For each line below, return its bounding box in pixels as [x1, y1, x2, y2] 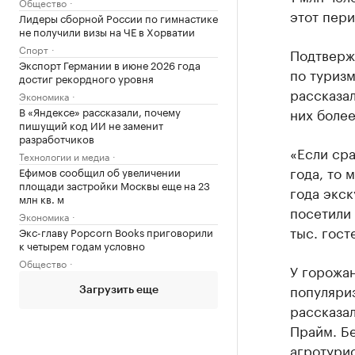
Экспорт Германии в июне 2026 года [19, 56, 200, 72]
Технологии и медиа [19, 148, 109, 163]
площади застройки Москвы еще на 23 [19, 177, 210, 193]
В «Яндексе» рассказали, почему [19, 103, 181, 119]
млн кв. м [19, 190, 64, 206]
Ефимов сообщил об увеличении [19, 163, 181, 179]
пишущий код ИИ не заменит [19, 116, 163, 132]
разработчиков [19, 130, 94, 146]
